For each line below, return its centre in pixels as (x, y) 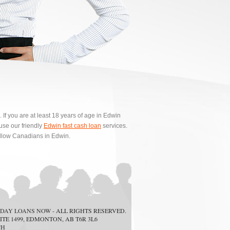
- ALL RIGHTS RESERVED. (89, 210)
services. (114, 126)
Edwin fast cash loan (72, 126)
